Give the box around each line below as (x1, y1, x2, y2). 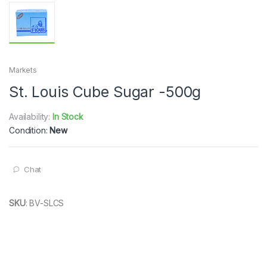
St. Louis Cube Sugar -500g (9, 82, 201, 101)
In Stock (52, 111, 83, 122)
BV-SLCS (29, 197, 64, 208)
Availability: (9, 111, 53, 122)
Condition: (9, 125, 50, 135)
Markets (9, 65, 38, 74)
